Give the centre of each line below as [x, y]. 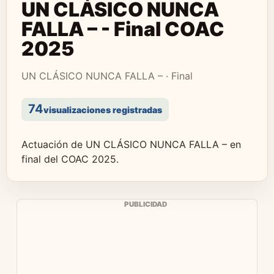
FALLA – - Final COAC [123, 29]
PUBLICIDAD [146, 204]
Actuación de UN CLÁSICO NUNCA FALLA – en [131, 144]
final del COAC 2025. [70, 159]
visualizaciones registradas [103, 110]
